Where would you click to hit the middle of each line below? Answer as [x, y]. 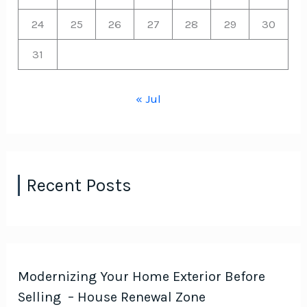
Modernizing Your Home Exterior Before [142, 277]
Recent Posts [79, 185]
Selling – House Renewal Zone [112, 297]
